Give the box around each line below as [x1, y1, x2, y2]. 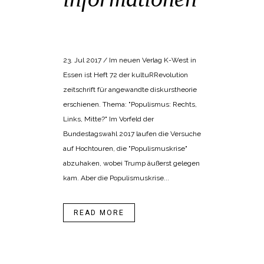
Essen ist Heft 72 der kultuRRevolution [63, 71, 188, 80]
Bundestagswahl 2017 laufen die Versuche [63, 130, 201, 138]
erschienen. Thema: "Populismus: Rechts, [63, 100, 197, 109]
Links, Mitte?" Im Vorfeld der [63, 115, 154, 124]
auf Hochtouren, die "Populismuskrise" [63, 144, 187, 153]
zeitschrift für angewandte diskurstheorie [63, 85, 197, 94]
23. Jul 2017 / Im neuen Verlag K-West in [63, 56, 196, 65]
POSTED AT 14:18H [63, 16, 118, 23]
